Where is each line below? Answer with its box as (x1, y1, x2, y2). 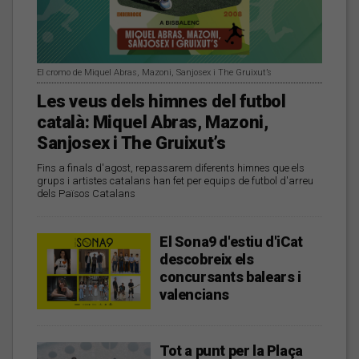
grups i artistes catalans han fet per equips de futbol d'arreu (37, 175, 313, 188)
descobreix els (159, 251, 254, 268)
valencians (159, 286, 230, 304)
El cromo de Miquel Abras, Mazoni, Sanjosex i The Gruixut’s (37, 67, 272, 79)
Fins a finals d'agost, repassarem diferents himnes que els (37, 162, 305, 175)
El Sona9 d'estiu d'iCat (159, 233, 303, 251)
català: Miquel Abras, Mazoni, (37, 112, 268, 133)
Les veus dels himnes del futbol (37, 91, 286, 112)
